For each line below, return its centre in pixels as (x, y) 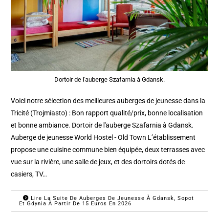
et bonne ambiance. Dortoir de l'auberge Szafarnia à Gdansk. (102, 125)
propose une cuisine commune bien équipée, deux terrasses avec (108, 150)
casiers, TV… (29, 174)
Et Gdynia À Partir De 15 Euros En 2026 (76, 204)
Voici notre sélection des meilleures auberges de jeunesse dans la (108, 101)
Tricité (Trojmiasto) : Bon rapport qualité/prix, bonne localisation (107, 113)
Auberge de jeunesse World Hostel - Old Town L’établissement (103, 138)
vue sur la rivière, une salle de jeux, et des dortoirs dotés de (98, 162)
